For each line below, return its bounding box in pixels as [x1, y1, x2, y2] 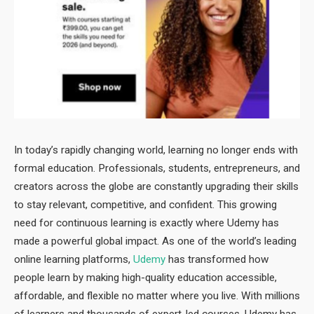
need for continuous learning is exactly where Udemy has [14, 216, 279, 229]
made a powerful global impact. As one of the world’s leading [14, 234, 296, 247]
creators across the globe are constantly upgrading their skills [14, 179, 299, 193]
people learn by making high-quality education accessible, [14, 271, 277, 284]
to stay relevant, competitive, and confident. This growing [14, 198, 277, 211]
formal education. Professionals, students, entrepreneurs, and [14, 161, 300, 175]
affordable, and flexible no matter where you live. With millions [14, 289, 300, 302]
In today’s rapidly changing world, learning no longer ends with [14, 143, 298, 156]
